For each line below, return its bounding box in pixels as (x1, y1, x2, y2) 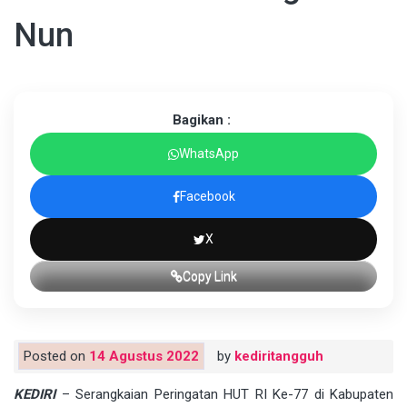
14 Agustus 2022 (89, 348, 199, 365)
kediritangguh (234, 348, 323, 365)
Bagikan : (172, 112, 231, 129)
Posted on (24, 348, 89, 365)
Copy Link (182, 269, 237, 284)
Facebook (179, 189, 235, 204)
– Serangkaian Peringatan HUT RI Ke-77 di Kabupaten (55, 386, 393, 403)
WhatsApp (179, 146, 239, 162)
